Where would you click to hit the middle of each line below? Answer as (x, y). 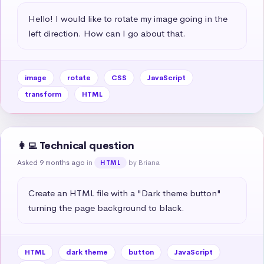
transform (43, 94)
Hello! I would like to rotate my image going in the (128, 18)
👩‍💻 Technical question (76, 146)
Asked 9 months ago (51, 162)
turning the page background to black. (106, 207)
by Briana (144, 162)
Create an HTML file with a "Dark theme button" (125, 193)
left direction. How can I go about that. (107, 33)
